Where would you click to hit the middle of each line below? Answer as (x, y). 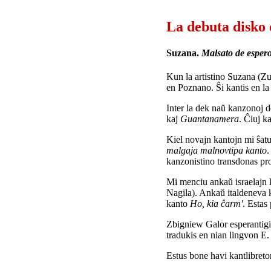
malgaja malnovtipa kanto (217, 151)
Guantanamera (210, 119)
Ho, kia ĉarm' (216, 204)
